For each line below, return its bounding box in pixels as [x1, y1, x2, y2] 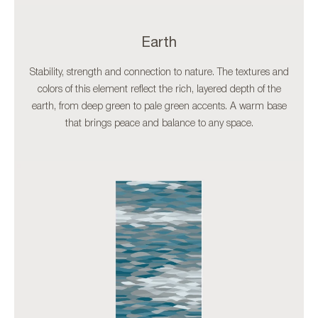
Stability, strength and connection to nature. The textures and [29, 68, 289, 78]
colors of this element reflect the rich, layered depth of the [37, 85, 281, 95]
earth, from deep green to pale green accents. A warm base [31, 102, 287, 112]
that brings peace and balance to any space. [65, 119, 253, 129]
